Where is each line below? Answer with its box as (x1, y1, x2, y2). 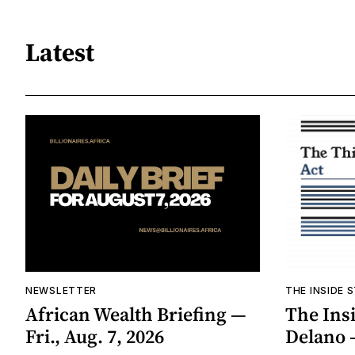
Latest (25, 34, 94, 70)
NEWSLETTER (25, 284, 97, 296)
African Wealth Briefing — (25, 300, 246, 327)
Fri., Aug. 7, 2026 (25, 323, 164, 349)
